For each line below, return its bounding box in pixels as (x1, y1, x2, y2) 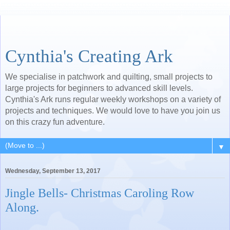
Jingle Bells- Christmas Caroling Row (5, 186, 194, 200)
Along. (5, 200, 39, 215)
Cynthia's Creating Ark (5, 46, 173, 66)
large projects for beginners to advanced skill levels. (5, 84, 193, 92)
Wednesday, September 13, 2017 (5, 167, 101, 175)
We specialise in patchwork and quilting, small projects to (5, 72, 213, 81)
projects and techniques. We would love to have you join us (5, 106, 220, 115)
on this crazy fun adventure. (5, 118, 105, 126)
